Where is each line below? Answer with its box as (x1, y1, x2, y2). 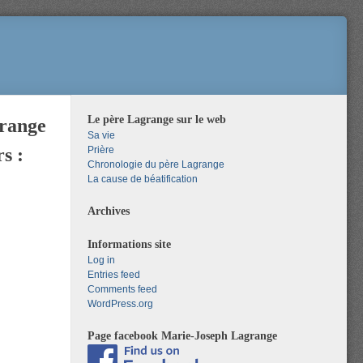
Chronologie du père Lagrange (88, 159, 224, 170)
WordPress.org (88, 298, 153, 310)
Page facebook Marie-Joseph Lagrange (88, 329, 277, 342)
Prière (88, 144, 114, 156)
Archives (88, 204, 130, 217)
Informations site (88, 237, 171, 250)
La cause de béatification (88, 173, 198, 185)
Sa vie (88, 130, 115, 141)
